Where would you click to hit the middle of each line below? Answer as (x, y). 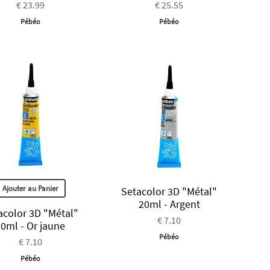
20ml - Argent (169, 204)
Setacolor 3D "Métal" (169, 191)
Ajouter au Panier (30, 188)
